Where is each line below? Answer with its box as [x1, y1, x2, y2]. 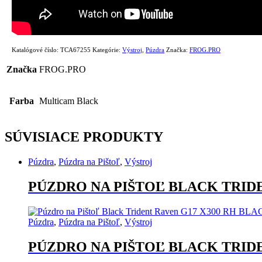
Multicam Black [39, 96, 98, 106]
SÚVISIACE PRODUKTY [5, 129, 163, 145]
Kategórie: [92, 46, 122, 54]
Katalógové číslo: [12, 46, 60, 54]
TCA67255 [60, 46, 91, 54]
